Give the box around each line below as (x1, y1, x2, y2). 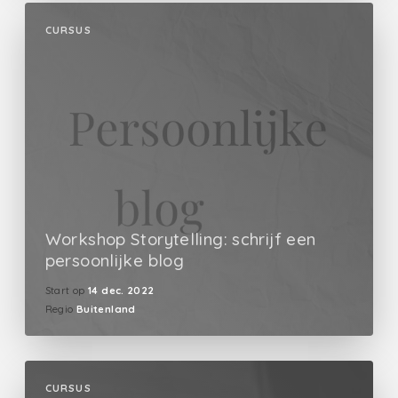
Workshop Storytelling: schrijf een (44, 228, 316, 251)
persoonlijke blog (44, 250, 184, 272)
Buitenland (76, 302, 136, 315)
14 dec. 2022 (88, 284, 155, 298)
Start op (44, 284, 85, 298)
